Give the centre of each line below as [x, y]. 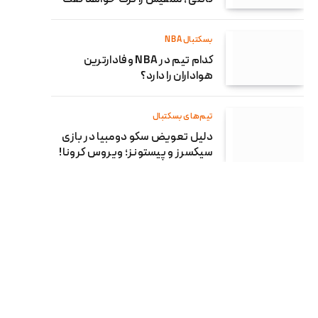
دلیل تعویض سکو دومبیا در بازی [137, 137]
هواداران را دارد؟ [176, 76]
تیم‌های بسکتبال [182, 116]
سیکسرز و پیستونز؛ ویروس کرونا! [136, 153]
